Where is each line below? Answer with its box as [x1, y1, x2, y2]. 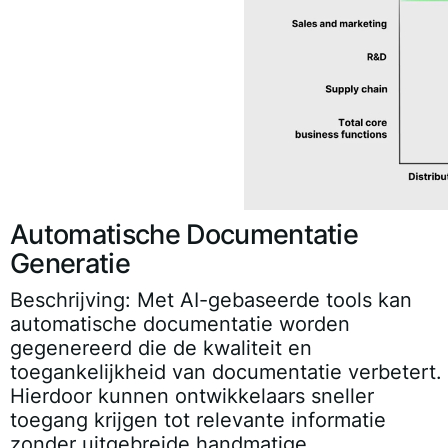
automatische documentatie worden [10, 311, 350, 336]
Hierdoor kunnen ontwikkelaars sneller [10, 383, 374, 408]
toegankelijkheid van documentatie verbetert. [10, 359, 442, 384]
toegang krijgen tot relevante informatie [10, 407, 386, 432]
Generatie [10, 246, 130, 280]
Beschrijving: [10, 287, 131, 312]
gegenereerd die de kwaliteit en [10, 335, 312, 360]
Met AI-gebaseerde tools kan [131, 287, 412, 312]
